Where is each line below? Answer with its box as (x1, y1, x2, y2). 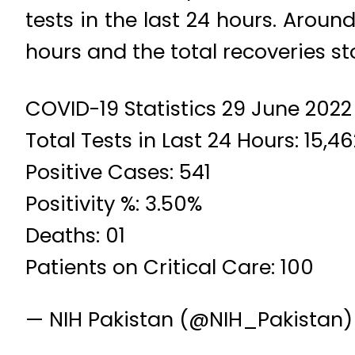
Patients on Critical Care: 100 (25, 253, 314, 282)
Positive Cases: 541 (25, 158, 211, 187)
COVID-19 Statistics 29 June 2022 (25, 94, 352, 124)
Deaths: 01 (25, 221, 125, 250)
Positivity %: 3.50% (25, 189, 202, 219)
